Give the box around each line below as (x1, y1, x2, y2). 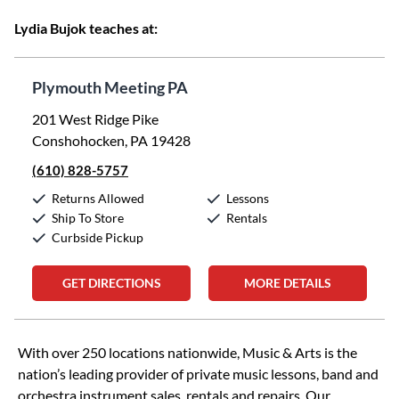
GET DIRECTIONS (61, 275, 161, 290)
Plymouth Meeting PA (32, 77, 188, 97)
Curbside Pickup (52, 230, 143, 245)
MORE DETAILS (244, 275, 331, 290)
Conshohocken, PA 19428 (32, 132, 191, 149)
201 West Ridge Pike (32, 110, 159, 127)
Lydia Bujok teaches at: (14, 20, 158, 37)
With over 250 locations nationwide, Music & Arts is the (18, 344, 357, 361)
